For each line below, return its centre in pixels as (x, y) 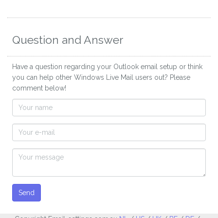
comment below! (39, 88)
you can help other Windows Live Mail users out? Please (101, 78)
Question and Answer (68, 40)
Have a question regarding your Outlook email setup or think (107, 67)
